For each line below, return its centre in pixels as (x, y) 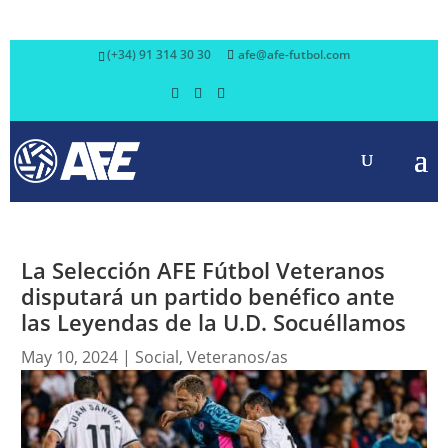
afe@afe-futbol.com (294, 54)
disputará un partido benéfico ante (207, 296)
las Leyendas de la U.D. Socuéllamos (213, 322)
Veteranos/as (237, 357)
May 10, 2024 (69, 357)
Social (156, 357)
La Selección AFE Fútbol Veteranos (202, 270)
